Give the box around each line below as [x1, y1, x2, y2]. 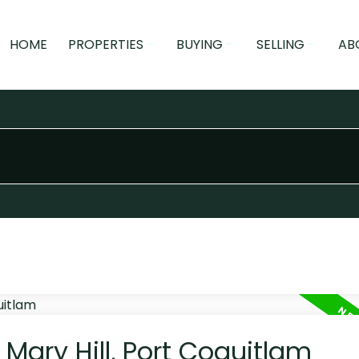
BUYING [176, 34, 224, 54]
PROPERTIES [67, 34, 143, 54]
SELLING [256, 34, 305, 54]
